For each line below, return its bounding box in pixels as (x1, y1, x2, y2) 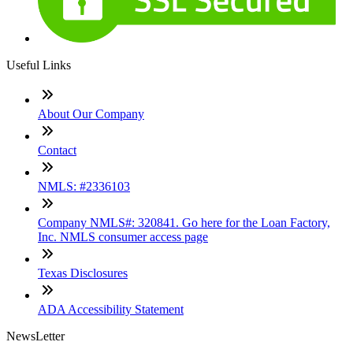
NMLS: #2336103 (38, 180, 130, 194)
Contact (38, 143, 76, 158)
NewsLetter (6, 329, 65, 344)
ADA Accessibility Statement (38, 303, 184, 317)
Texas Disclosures (38, 266, 128, 281)
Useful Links (6, 58, 71, 72)
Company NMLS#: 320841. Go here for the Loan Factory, (38, 216, 330, 230)
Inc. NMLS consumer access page (38, 230, 208, 244)
